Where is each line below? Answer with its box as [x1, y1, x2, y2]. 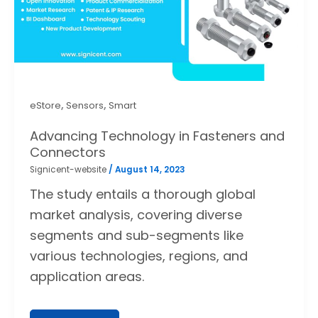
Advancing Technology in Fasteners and [29, 126, 285, 145]
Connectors [29, 143, 106, 161]
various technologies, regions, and [29, 247, 248, 265]
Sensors [65, 99, 104, 111]
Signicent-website [29, 163, 109, 175]
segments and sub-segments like [29, 226, 243, 245]
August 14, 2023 [114, 163, 185, 175]
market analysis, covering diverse [29, 206, 242, 224]
